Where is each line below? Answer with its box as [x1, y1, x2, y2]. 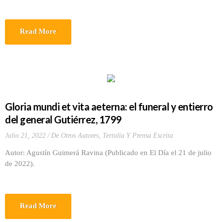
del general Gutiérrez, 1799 [5, 113, 122, 125]
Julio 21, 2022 [5, 132, 46, 139]
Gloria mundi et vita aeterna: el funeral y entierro [5, 101, 213, 112]
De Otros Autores [51, 132, 99, 139]
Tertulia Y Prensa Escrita [103, 132, 173, 139]
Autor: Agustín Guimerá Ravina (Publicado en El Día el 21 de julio [5, 149, 212, 157]
